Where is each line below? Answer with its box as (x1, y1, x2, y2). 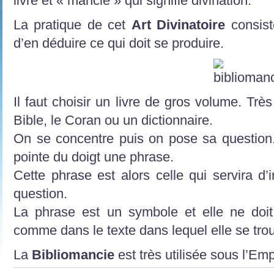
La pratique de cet (13, 17, 131, 32)
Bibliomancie (32, 246, 118, 262)
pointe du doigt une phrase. (13, 149, 174, 165)
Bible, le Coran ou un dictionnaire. (13, 112, 213, 128)
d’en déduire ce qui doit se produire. (13, 35, 224, 51)
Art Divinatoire (131, 17, 226, 32)
